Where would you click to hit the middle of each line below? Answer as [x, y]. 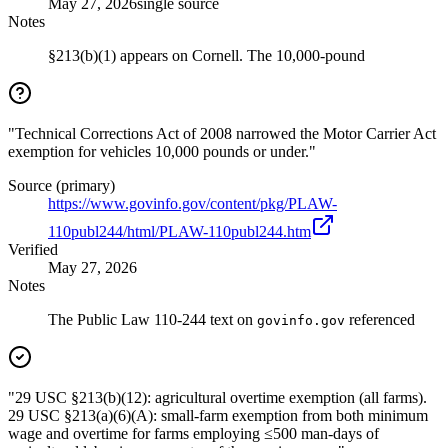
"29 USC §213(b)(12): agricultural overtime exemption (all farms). [217, 398]
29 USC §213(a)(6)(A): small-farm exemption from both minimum [218, 416]
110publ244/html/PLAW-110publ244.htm [179, 232]
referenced [380, 320]
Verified [33, 250]
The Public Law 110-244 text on [152, 320]
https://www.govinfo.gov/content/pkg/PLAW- [192, 204]
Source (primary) [61, 186]
